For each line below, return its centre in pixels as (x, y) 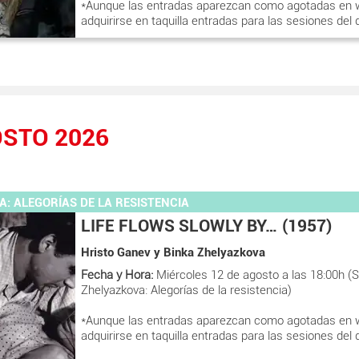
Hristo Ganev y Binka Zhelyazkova (173, 252)
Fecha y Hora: (117, 274)
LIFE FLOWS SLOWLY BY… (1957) (206, 226)
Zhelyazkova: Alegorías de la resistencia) (186, 290)
